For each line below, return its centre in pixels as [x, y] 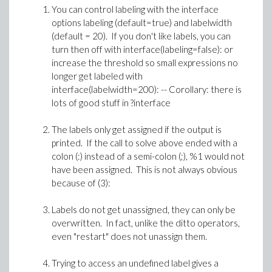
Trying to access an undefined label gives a [135, 263]
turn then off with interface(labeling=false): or [142, 49]
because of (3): [81, 182]
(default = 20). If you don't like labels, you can [141, 36]
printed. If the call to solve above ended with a [144, 142]
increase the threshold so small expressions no [145, 62]
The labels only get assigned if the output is [137, 129]
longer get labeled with [97, 76]
